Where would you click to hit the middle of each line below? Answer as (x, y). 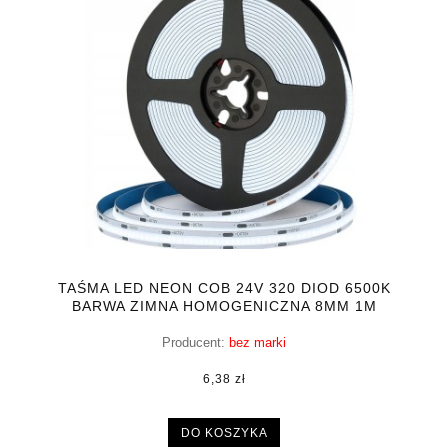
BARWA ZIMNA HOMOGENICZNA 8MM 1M (224, 305)
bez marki (257, 343)
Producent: (193, 343)
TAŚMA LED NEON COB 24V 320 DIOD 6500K (224, 287)
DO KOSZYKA (224, 432)
